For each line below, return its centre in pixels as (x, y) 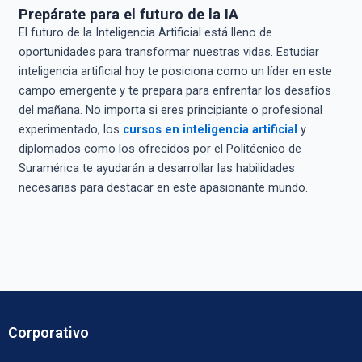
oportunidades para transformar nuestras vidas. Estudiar (168, 52)
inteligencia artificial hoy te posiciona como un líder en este (175, 72)
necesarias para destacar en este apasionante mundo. (163, 188)
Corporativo (48, 332)
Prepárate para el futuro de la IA (128, 15)
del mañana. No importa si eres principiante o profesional (170, 110)
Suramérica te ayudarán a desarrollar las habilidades (156, 168)
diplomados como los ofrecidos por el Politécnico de (160, 149)
